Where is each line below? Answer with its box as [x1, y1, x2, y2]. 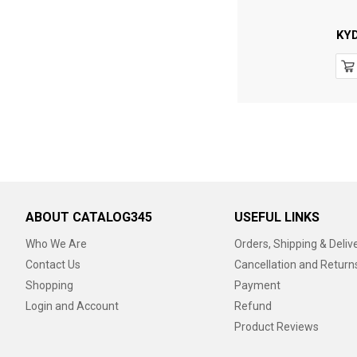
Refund [233, 300, 272, 312]
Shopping [25, 279, 73, 292]
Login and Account [25, 300, 119, 312]
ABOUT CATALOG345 [25, 210, 152, 225]
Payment [233, 279, 280, 292]
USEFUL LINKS [233, 210, 320, 225]
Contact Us [25, 258, 80, 271]
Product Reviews [233, 320, 319, 333]
